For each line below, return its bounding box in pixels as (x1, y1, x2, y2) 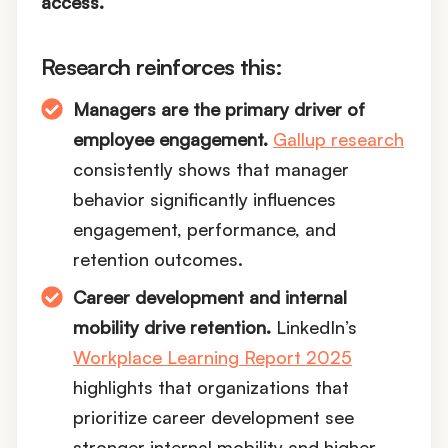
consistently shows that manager (73, 158, 349, 181)
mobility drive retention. (73, 316, 271, 339)
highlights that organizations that (73, 376, 349, 399)
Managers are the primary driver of (73, 98, 365, 121)
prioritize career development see (73, 406, 354, 429)
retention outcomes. (73, 248, 243, 271)
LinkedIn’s (271, 316, 357, 339)
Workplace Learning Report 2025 (73, 346, 352, 369)
